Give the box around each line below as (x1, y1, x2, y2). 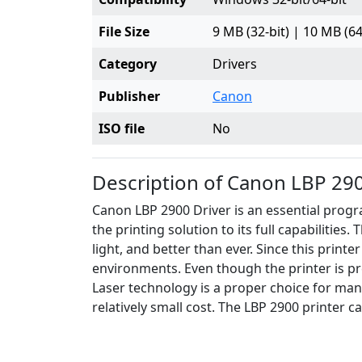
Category (99, 55, 157, 73)
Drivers (213, 55, 257, 73)
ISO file (99, 120, 145, 137)
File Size (99, 23, 149, 40)
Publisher (99, 87, 160, 105)
